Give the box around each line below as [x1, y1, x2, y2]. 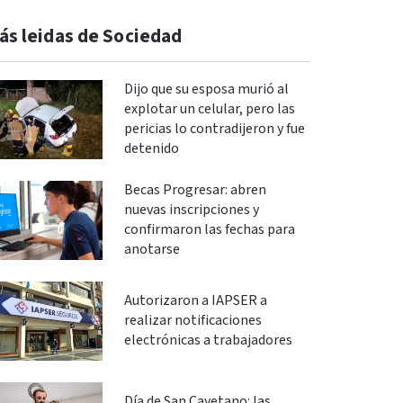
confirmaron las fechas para [123, 220, 295, 239]
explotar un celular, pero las [123, 100, 295, 119]
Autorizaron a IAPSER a [123, 291, 267, 310]
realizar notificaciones [123, 311, 262, 330]
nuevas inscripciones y [123, 201, 259, 219]
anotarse [123, 240, 180, 259]
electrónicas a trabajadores [123, 331, 292, 350]
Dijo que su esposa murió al [123, 80, 289, 99]
